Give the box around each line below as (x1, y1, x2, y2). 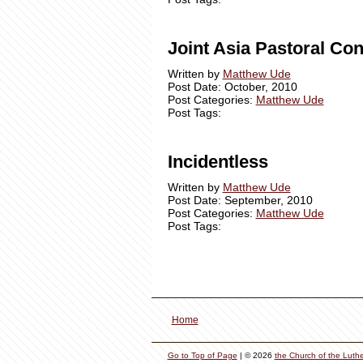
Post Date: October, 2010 (167, 80, 297, 93)
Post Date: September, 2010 (167, 194, 313, 207)
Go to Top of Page (167, 351, 237, 360)
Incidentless (167, 152, 268, 172)
